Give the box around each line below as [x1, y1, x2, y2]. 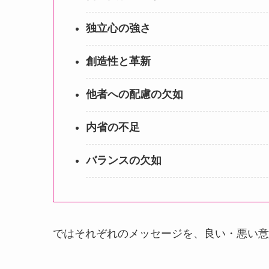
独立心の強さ [86, 22, 151, 35]
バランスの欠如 [86, 154, 162, 167]
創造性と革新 [86, 55, 151, 68]
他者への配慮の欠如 [86, 88, 183, 101]
